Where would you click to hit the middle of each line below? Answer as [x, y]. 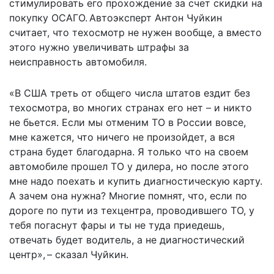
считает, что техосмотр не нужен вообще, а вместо [135, 32]
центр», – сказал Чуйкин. [69, 254]
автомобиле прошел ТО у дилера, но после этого [129, 166]
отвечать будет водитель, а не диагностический [127, 239]
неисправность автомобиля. [78, 61]
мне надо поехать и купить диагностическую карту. [136, 181]
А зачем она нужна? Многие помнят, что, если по [128, 195]
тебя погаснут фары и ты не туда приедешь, [117, 225]
